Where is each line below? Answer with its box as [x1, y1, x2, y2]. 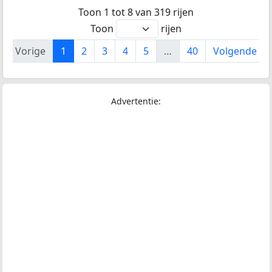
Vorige [15, 44, 46, 58]
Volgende [213, 44, 257, 58]
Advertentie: [111, 95, 161, 107]
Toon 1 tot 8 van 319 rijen [78, 5, 194, 19]
